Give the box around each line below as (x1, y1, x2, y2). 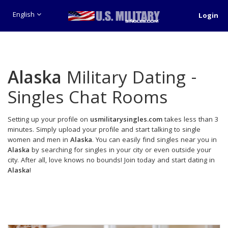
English (13, 9, 37, 21)
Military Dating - (62, 65, 197, 95)
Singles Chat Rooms (8, 85, 167, 115)
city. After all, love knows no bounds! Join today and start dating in (8, 155, 215, 166)
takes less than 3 (162, 115, 218, 126)
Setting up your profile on (8, 115, 90, 126)
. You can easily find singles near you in (92, 135, 217, 146)
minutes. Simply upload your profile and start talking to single (8, 125, 201, 136)
